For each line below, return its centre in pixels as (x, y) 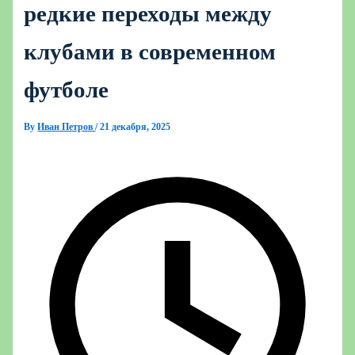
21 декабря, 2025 (136, 127)
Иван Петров (67, 127)
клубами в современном (150, 52)
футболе (67, 90)
